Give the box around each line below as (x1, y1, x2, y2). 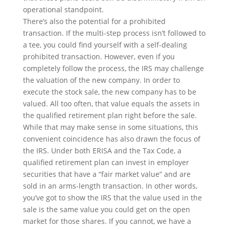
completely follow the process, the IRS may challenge (22, 63, 204, 73)
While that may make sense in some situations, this (22, 122, 198, 132)
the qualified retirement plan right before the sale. (22, 110, 197, 120)
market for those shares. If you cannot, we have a (22, 216, 191, 226)
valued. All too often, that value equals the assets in (22, 99, 200, 108)
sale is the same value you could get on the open (22, 204, 190, 214)
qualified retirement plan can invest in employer (22, 157, 189, 167)
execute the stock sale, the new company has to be (22, 87, 196, 97)
